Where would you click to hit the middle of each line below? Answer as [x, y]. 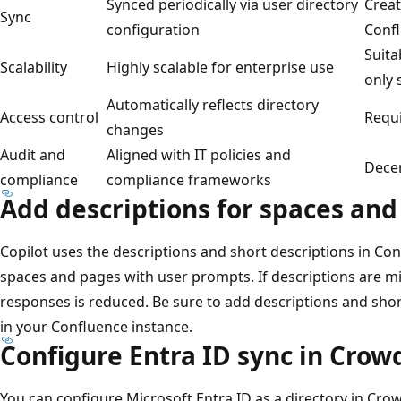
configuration [153, 29]
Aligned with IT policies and [199, 154]
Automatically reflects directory [213, 104]
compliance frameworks [189, 179]
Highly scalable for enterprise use [220, 67]
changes [135, 129]
